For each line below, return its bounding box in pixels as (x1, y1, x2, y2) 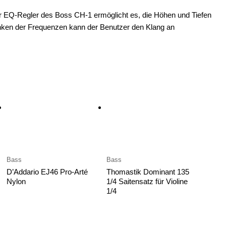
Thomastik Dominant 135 (106, 167, 189, 177)
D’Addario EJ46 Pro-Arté (6, 167, 88, 177)
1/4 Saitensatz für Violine (106, 177, 188, 186)
